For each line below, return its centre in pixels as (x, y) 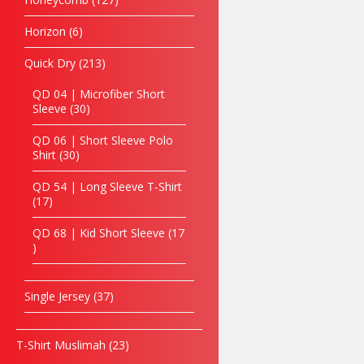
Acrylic (115, 33)
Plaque (111, 45)
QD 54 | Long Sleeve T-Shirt (107, 186)
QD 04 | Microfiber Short (99, 94)
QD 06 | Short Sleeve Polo (103, 140)
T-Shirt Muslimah (61, 345)
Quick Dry (50, 63)
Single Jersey (57, 296)
